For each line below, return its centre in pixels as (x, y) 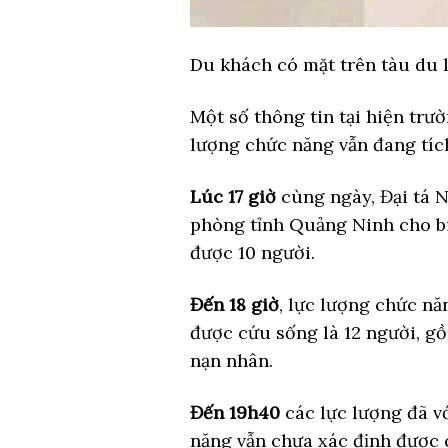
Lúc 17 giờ (232, 196)
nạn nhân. (233, 360)
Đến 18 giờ (234, 304)
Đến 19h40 (234, 412)
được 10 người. (252, 252)
